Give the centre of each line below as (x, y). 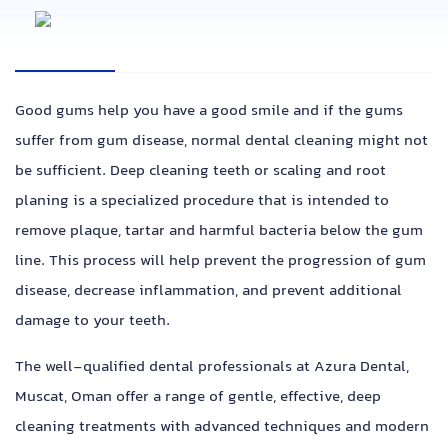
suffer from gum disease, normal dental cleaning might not (221, 142)
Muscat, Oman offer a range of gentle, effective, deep (198, 398)
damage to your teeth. (92, 322)
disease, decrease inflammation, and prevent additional (208, 292)
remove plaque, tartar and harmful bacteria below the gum (219, 232)
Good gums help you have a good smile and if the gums (209, 112)
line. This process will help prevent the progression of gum (220, 262)
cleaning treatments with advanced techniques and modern (222, 428)
